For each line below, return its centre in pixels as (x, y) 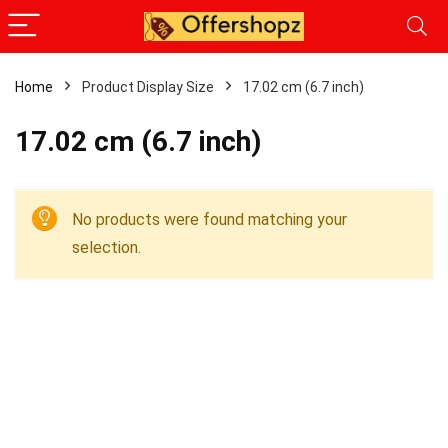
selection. (106, 247)
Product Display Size (148, 87)
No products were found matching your (209, 219)
